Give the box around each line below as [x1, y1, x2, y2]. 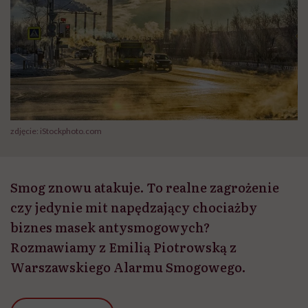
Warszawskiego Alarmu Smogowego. [10, 258, 248, 277]
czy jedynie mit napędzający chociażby [10, 198, 257, 217]
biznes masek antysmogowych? [10, 218, 210, 237]
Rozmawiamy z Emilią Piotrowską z [10, 238, 236, 257]
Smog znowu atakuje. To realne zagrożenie [10, 178, 279, 197]
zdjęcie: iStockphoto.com [10, 126, 102, 137]
